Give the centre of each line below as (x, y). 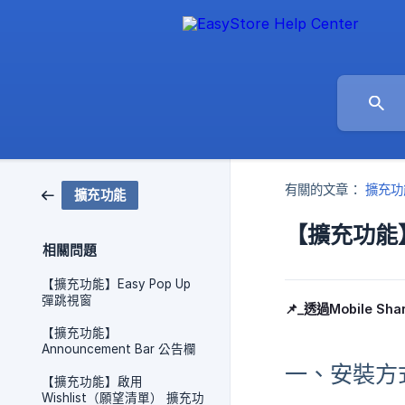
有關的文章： (323, 190)
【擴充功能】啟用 (92, 381)
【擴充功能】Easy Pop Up (116, 284)
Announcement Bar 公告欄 (119, 349)
